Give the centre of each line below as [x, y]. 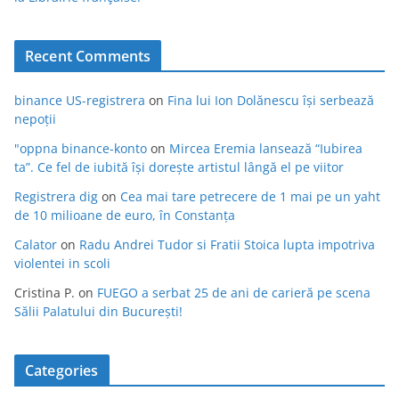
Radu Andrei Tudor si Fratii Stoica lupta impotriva [227, 244]
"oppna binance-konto [81, 148]
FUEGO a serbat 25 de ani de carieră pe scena [234, 292]
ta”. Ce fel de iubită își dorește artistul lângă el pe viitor [179, 167]
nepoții [35, 118]
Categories [62, 370]
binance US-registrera [80, 100]
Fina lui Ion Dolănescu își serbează [271, 100]
